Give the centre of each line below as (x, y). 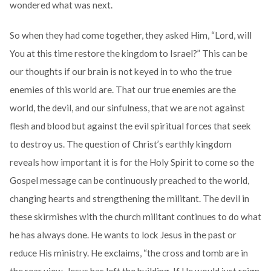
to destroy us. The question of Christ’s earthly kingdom (120, 144)
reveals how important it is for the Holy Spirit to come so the (132, 162)
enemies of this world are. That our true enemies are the (122, 90)
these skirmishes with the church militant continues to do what (135, 217)
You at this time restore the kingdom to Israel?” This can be (128, 54)
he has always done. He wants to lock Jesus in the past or (123, 235)
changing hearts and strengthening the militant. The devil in (129, 199)
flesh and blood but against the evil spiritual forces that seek (130, 126)
